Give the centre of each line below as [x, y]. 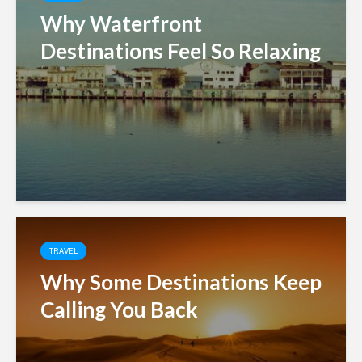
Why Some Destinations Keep [181, 282]
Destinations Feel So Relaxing [181, 51]
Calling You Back [119, 310]
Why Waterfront [121, 24]
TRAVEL [63, 251]
